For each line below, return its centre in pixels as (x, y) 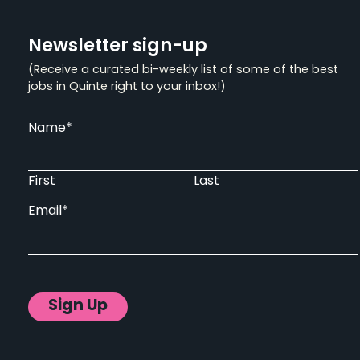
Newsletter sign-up (118, 47)
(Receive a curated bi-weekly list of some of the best (183, 70)
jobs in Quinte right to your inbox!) (127, 87)
